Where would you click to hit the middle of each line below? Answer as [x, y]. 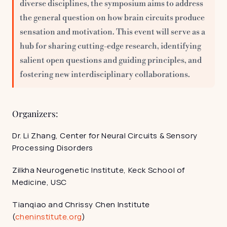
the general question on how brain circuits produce [112, 17]
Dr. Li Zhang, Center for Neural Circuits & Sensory [105, 135]
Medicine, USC [40, 182]
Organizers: [35, 113]
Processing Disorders [53, 147]
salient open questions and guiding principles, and [111, 60]
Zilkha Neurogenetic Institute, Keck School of [99, 170]
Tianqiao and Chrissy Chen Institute [81, 204]
